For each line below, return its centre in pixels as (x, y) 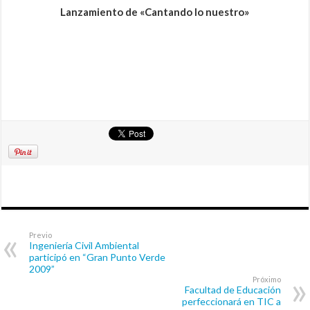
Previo (41, 235)
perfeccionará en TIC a (231, 302)
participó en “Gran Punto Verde (98, 257)
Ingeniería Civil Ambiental (84, 246)
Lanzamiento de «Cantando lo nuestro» (155, 12)
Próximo (266, 280)
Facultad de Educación (232, 290)
